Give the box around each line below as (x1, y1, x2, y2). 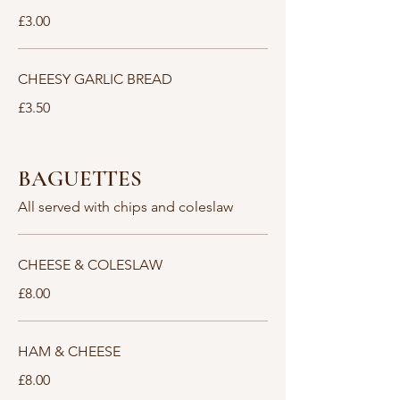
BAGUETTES (18, 165, 142, 192)
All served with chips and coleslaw (18, 198, 233, 215)
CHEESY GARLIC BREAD (18, 71, 172, 87)
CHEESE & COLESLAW (18, 256, 162, 273)
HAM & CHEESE (18, 343, 121, 360)
